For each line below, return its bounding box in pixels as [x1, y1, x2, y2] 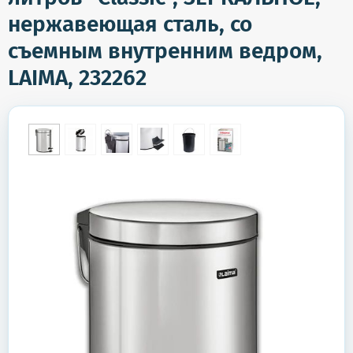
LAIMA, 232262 [8, 65, 147, 91]
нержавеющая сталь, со [8, 11, 252, 37]
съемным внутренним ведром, [8, 38, 322, 64]
